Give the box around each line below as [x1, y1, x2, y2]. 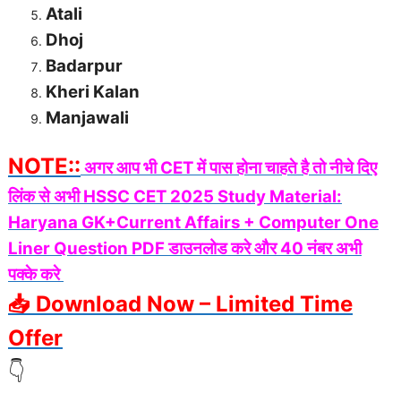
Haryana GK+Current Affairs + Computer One [8, 212, 379, 234]
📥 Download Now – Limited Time [8, 291, 353, 318]
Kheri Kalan [46, 81, 140, 103]
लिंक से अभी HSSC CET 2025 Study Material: [8, 186, 342, 208]
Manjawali [46, 107, 129, 129]
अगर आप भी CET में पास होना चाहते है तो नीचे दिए [84, 158, 377, 179]
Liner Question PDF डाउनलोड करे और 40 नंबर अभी [8, 238, 362, 260]
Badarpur [46, 55, 123, 77]
